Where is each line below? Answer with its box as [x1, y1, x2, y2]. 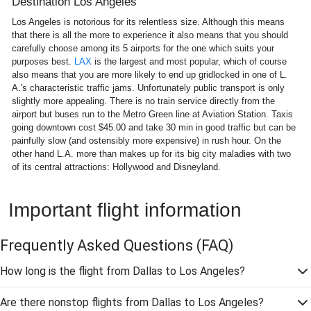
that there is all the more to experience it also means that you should [12, 30, 288, 40]
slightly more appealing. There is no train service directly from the [12, 96, 275, 106]
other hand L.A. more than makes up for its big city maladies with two [12, 149, 291, 159]
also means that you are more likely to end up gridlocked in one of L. [12, 69, 287, 80]
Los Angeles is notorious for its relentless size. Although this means [12, 17, 285, 27]
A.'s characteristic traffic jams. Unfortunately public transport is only [12, 83, 285, 93]
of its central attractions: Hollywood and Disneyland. [12, 162, 221, 172]
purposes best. [12, 56, 74, 67]
